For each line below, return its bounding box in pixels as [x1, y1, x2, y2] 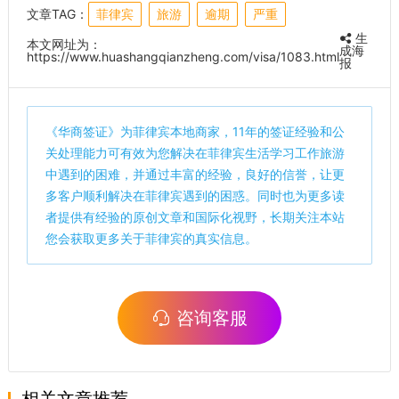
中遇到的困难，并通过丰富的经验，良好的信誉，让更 [45, 166, 345, 182]
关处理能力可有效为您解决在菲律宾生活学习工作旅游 [45, 144, 345, 160]
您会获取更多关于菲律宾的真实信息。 [45, 230, 257, 246]
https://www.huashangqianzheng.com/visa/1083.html [26, 48, 339, 64]
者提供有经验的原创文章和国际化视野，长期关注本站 [45, 208, 345, 224]
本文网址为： [26, 36, 102, 52]
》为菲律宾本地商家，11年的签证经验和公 [107, 123, 345, 139]
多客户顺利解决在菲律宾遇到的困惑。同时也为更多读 [45, 187, 345, 203]
